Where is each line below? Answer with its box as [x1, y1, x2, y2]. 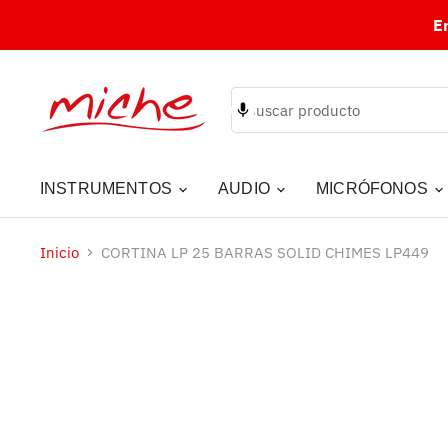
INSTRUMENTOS [40, 180, 177, 197]
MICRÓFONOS [316, 180, 432, 197]
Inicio [40, 243, 79, 263]
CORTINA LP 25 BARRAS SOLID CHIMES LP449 [101, 243, 429, 263]
